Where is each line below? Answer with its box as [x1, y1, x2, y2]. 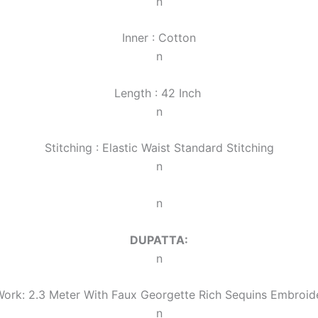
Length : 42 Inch [114, 85, 204, 100]
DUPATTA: [130, 232, 188, 247]
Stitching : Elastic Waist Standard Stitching [44, 141, 274, 155]
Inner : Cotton [119, 31, 199, 45]
